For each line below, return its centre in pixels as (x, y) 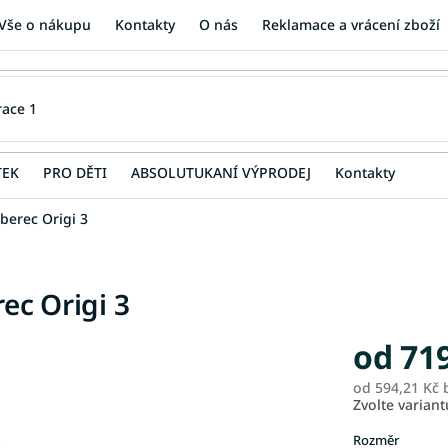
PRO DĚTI (75, 172)
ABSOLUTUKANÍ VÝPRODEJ (221, 172)
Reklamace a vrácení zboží (351, 24)
